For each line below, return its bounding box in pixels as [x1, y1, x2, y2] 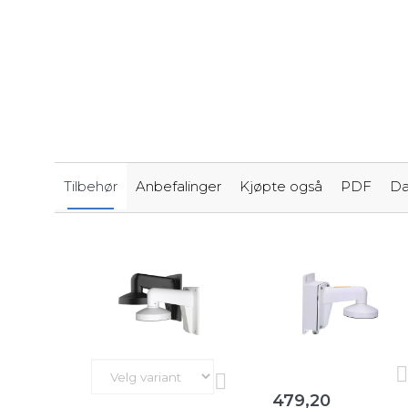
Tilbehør [64, 178, 117, 196]
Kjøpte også [240, 178, 322, 196]
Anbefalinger [136, 178, 221, 196]
